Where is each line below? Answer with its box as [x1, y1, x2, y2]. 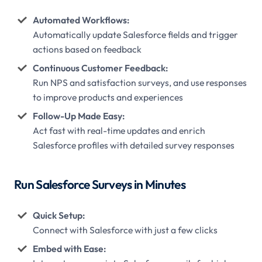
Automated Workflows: [32, 13, 129, 26]
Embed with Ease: [32, 242, 106, 254]
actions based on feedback [32, 43, 142, 55]
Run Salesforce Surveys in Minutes [14, 176, 185, 192]
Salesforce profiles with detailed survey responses [32, 139, 235, 151]
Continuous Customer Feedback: [32, 61, 168, 74]
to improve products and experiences [32, 91, 183, 103]
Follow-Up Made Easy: [32, 109, 125, 122]
